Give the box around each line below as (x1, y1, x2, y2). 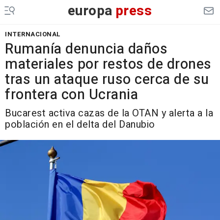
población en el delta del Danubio (5, 117, 155, 132)
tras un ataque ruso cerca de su (5, 69, 209, 90)
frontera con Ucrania (5, 84, 138, 105)
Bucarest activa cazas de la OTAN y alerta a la (5, 106, 213, 120)
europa (67, 1, 113, 21)
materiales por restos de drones (5, 54, 212, 75)
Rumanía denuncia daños (5, 39, 167, 59)
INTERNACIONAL (5, 29, 61, 39)
